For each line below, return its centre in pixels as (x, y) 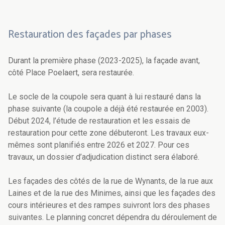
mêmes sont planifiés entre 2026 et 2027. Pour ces (99, 145)
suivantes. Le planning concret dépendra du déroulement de (113, 217)
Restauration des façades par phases (90, 35)
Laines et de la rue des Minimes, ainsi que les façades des (112, 193)
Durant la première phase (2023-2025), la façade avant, (104, 61)
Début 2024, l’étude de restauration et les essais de (99, 121)
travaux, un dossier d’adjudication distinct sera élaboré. (105, 157)
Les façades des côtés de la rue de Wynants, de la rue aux (110, 181)
